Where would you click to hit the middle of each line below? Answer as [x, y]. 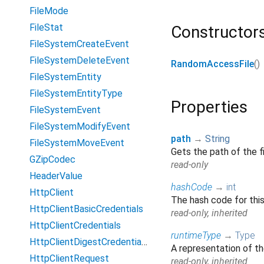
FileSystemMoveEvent [77, 143]
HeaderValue [56, 176]
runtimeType [196, 236]
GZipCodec [52, 159]
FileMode [49, 11]
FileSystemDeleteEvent [80, 60]
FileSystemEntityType [76, 93]
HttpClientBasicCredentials [86, 209]
